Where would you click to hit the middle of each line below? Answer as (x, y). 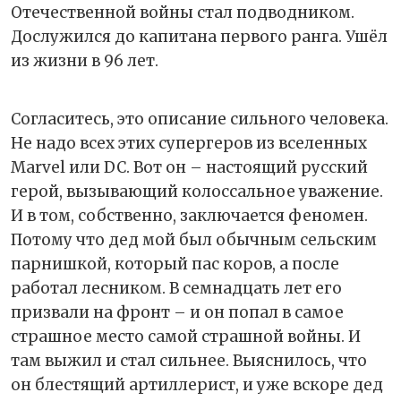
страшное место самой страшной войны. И (186, 336)
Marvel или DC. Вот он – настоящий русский (189, 167)
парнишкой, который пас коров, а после (175, 264)
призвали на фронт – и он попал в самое (177, 312)
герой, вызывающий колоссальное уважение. (197, 191)
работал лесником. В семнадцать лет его (176, 288)
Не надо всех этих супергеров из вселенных (189, 143)
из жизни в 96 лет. (86, 60)
